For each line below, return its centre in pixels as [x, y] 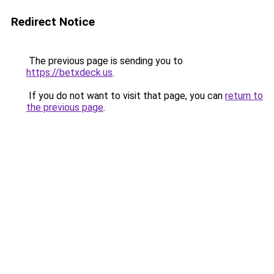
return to [244, 96]
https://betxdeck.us [69, 72]
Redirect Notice [53, 22]
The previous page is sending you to [105, 61]
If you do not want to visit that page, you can [126, 96]
